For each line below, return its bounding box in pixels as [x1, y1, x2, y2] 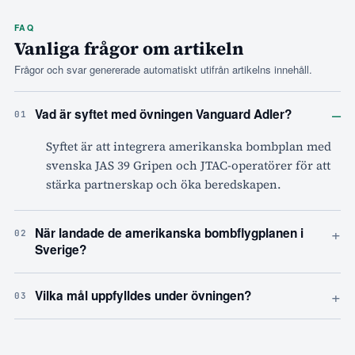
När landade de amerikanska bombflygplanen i [35, 224, 303, 242]
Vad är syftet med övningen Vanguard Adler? [35, 105, 292, 124]
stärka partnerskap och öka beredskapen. [46, 176, 281, 193]
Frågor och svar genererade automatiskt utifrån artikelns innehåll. [14, 62, 312, 78]
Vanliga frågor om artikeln [14, 36, 244, 61]
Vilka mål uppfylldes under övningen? [35, 287, 251, 305]
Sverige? [35, 241, 86, 259]
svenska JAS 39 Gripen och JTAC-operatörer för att [46, 157, 330, 174]
